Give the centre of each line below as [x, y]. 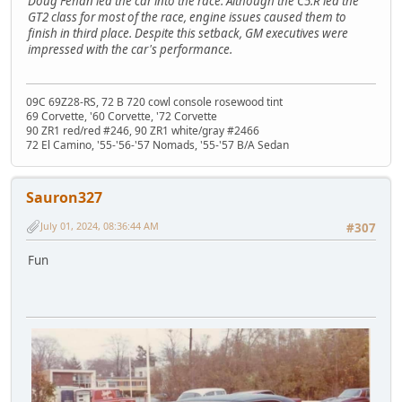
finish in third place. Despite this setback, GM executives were [188, 34]
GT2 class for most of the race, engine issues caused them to [187, 17]
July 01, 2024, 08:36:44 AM [100, 226]
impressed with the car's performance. [130, 50]
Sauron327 [64, 198]
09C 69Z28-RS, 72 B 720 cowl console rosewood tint [154, 102]
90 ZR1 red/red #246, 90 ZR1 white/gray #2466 [143, 131]
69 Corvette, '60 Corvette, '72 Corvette [122, 117]
